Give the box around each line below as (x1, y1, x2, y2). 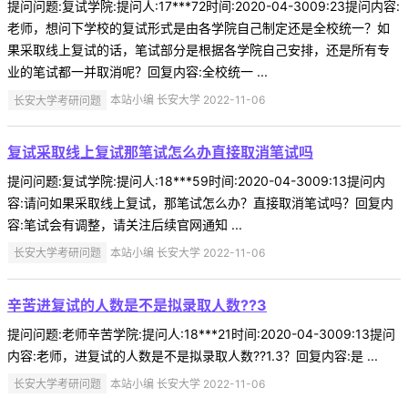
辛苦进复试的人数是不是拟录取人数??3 (7, 295, 267, 314)
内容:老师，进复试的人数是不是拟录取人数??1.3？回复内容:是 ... (7, 347, 378, 363)
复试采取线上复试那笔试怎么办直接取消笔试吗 (7, 143, 313, 162)
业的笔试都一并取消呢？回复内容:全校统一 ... (7, 64, 268, 80)
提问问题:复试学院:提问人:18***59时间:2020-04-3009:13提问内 (7, 173, 385, 189)
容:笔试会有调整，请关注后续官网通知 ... (7, 217, 242, 233)
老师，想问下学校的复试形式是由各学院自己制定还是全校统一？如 (7, 20, 390, 36)
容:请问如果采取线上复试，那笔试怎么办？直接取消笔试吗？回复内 (7, 195, 393, 211)
